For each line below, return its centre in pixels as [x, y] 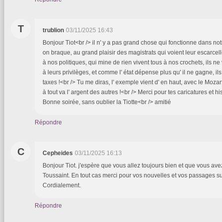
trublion [53, 30]
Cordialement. [62, 185]
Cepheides [58, 153]
